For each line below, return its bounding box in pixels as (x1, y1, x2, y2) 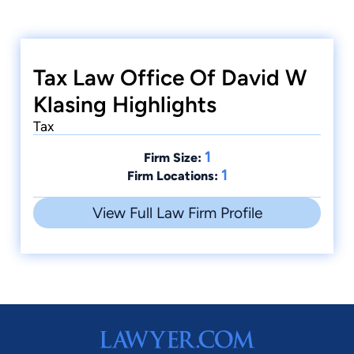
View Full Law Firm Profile (92, 204, 262, 223)
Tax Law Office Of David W (33, 64, 307, 92)
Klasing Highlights (33, 91, 217, 119)
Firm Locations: (126, 168, 218, 184)
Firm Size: (143, 150, 201, 166)
